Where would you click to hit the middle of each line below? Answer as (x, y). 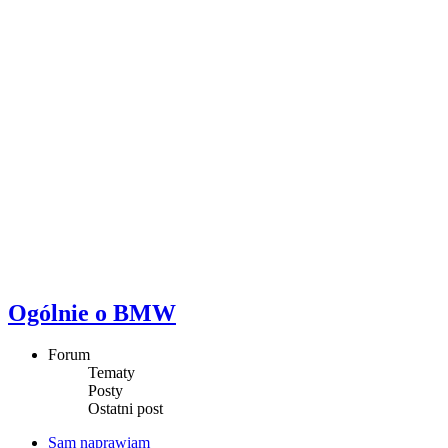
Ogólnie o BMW (92, 312)
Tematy (111, 373)
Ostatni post (125, 409)
